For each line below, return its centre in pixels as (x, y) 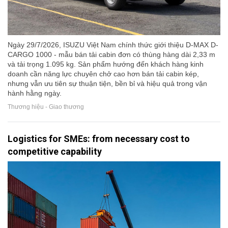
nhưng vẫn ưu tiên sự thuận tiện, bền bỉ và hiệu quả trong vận (107, 83)
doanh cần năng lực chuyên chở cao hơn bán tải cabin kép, (103, 74)
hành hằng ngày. (35, 93)
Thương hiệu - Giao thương (46, 107)
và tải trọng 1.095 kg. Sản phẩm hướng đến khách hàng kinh (106, 64)
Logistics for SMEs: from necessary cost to (99, 138)
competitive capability (55, 151)
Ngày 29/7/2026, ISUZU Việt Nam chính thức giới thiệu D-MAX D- (113, 45)
